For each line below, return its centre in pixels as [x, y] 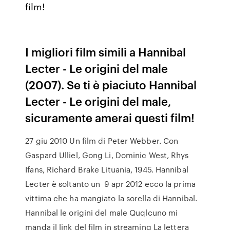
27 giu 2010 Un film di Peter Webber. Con [102, 141]
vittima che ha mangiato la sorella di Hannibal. [111, 198]
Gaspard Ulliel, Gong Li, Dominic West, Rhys [107, 155]
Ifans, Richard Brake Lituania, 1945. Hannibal [107, 169]
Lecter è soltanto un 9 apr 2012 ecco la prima [110, 184]
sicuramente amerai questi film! [110, 117]
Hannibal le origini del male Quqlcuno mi [102, 213]
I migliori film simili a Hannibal [106, 52]
